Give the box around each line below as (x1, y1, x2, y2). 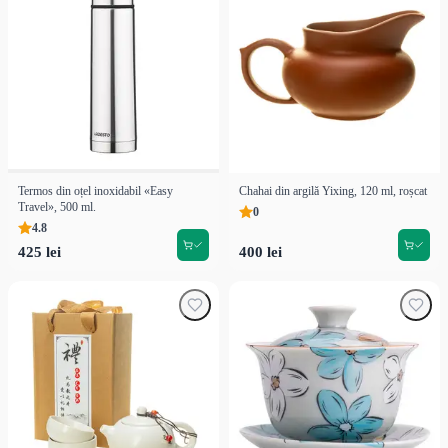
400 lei (239, 243, 282, 260)
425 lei (18, 243, 61, 260)
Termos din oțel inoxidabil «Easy (18, 183, 173, 198)
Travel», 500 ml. (18, 199, 96, 214)
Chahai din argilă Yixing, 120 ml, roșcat (239, 183, 427, 198)
